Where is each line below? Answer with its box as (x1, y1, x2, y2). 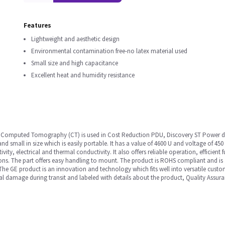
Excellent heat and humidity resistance (31, 71, 135, 79)
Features (24, 21, 51, 30)
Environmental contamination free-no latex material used (31, 47, 187, 55)
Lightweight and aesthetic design (31, 35, 120, 43)
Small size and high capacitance (31, 59, 118, 67)
